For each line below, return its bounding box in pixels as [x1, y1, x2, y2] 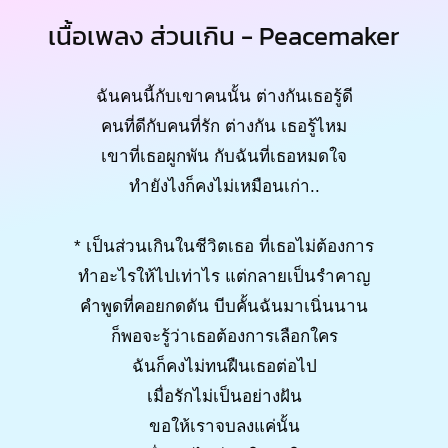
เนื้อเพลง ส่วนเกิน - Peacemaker [48, 17, 400, 56]
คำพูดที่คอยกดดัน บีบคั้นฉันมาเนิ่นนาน [80, 296, 368, 316]
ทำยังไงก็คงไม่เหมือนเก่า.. [128, 176, 320, 196]
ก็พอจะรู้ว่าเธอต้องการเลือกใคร [110, 326, 338, 346]
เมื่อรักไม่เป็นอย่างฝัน [146, 386, 302, 406]
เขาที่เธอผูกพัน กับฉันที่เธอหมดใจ [101, 146, 347, 166]
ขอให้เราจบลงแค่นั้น [148, 416, 300, 436]
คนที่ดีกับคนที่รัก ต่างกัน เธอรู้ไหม [101, 116, 347, 136]
